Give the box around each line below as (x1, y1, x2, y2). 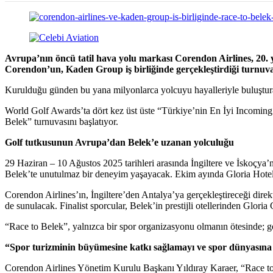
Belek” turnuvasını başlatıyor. (5, 116, 118, 127)
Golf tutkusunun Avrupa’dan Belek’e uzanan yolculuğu (5, 136, 234, 147)
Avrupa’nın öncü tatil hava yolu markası (5, 52, 172, 63)
